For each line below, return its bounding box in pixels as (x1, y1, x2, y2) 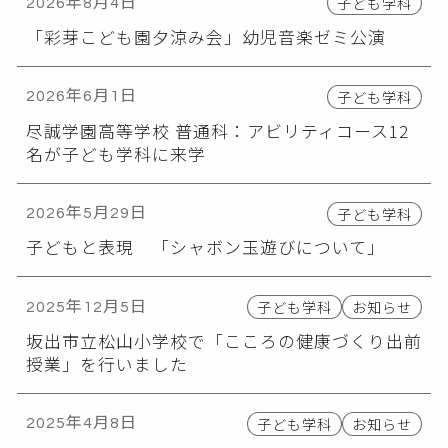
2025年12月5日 (25, 298, 147, 315)
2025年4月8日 (25, 415, 137, 432)
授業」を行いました (25, 350, 188, 376)
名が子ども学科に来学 (25, 140, 206, 166)
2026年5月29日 (25, 205, 147, 221)
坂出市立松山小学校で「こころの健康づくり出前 (25, 327, 422, 353)
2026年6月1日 (25, 88, 137, 105)
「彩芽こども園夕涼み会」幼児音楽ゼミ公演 (25, 23, 386, 49)
